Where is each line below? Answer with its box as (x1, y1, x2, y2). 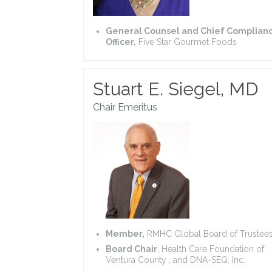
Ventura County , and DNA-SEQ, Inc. (106, 254, 245, 265)
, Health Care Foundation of (157, 243, 264, 254)
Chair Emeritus (93, 101, 157, 113)
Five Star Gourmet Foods (136, 36, 237, 47)
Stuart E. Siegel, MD (93, 78, 258, 100)
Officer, (106, 36, 136, 47)
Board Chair (106, 243, 157, 254)
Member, (106, 228, 144, 239)
